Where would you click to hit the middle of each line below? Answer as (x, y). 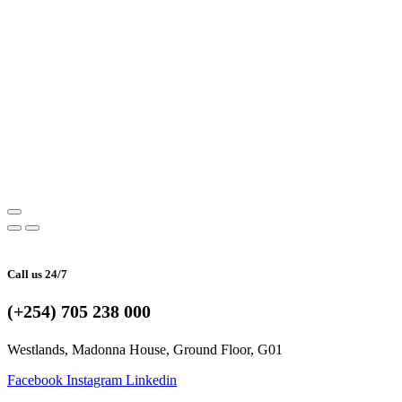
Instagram (94, 380)
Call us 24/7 (37, 275)
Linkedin (151, 380)
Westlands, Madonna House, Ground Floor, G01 (145, 350)
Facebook (35, 380)
